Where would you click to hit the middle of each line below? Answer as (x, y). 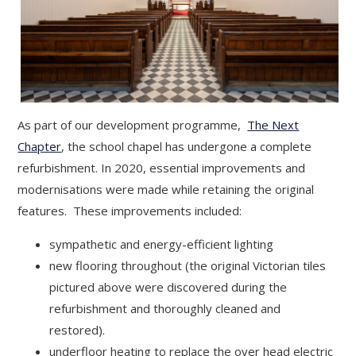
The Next (273, 124)
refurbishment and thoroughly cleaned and (165, 308)
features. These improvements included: (130, 210)
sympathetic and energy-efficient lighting (162, 244)
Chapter (40, 146)
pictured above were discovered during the (168, 286)
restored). (77, 329)
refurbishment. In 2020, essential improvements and (162, 167)
